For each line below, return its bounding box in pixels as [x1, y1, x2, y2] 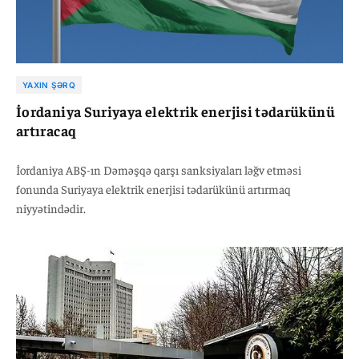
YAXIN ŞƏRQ [22, 79, 75, 90]
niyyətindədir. [16, 200, 86, 216]
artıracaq [16, 120, 77, 139]
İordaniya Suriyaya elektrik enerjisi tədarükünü [16, 101, 335, 120]
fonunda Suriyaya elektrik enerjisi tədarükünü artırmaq [16, 180, 291, 196]
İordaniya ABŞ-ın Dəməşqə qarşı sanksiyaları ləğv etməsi [16, 161, 301, 177]
